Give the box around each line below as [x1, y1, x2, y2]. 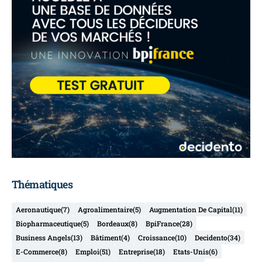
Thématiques [12, 177, 73, 192]
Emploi [75, 247, 99, 257]
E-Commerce [16, 247, 58, 257]
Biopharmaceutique [16, 219, 81, 229]
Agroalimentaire [78, 205, 133, 215]
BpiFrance [146, 219, 180, 229]
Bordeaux [97, 219, 129, 229]
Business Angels [16, 233, 71, 243]
